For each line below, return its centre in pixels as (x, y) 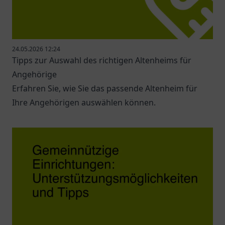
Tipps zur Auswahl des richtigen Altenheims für (102, 60)
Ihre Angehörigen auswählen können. (84, 102)
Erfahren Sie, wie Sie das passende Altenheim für (105, 88)
